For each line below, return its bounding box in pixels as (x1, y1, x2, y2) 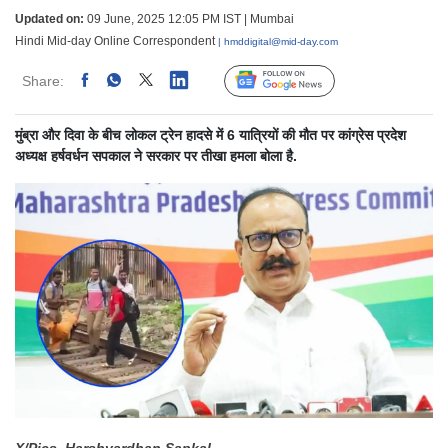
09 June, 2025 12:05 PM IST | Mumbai (84, 11, 294, 26)
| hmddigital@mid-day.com (218, 35, 338, 47)
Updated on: (15, 11, 84, 26)
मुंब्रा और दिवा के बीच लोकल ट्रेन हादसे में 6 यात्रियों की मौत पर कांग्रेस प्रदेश (15, 126, 406, 143)
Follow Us (265, 74, 324, 89)
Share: (22, 72, 64, 89)
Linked (166, 72, 213, 89)
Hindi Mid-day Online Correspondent (15, 33, 218, 48)
